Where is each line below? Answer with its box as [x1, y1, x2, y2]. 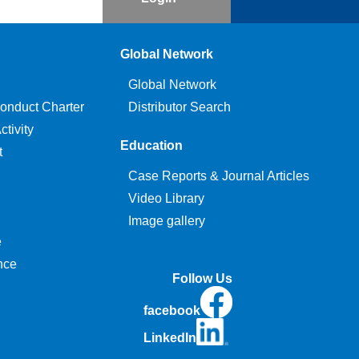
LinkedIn [143, 330, 196, 345]
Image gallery [127, 214, 205, 228]
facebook [143, 304, 200, 317]
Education [119, 139, 183, 152]
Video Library [127, 192, 204, 205]
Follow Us [171, 272, 232, 285]
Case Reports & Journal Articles [127, 169, 309, 183]
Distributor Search [127, 100, 231, 114]
